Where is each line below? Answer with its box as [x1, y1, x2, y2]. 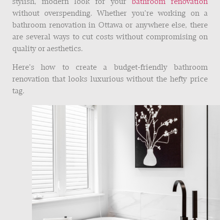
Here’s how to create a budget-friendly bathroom [12, 64, 208, 72]
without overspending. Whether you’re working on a [12, 10, 208, 18]
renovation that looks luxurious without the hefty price [12, 76, 208, 84]
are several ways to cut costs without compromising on [12, 33, 208, 41]
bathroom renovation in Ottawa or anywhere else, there [12, 22, 208, 29]
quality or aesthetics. [12, 45, 83, 53]
